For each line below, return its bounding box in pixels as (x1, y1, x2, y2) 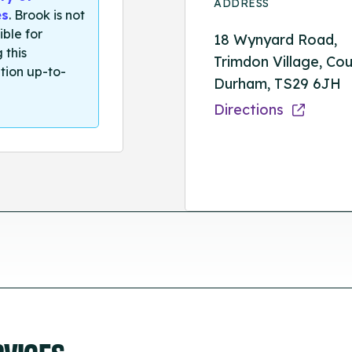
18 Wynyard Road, (214, 30, 338, 49)
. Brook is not (8, 7, 85, 24)
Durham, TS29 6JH (214, 74, 342, 93)
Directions (214, 100, 288, 119)
